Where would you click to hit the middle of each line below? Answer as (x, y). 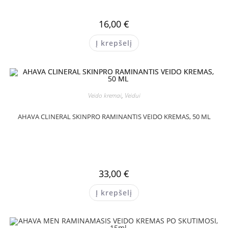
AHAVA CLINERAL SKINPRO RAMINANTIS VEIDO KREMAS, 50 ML (114, 116)
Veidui (132, 95)
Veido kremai (105, 95)
